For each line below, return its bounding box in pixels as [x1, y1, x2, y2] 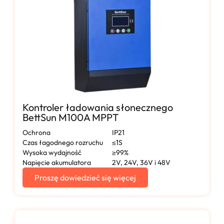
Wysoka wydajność [22, 148, 81, 157]
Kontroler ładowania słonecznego [22, 101, 173, 114]
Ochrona [22, 128, 50, 137]
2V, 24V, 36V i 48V [112, 158, 170, 167]
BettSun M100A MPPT [22, 111, 119, 124]
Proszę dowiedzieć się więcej [34, 172, 136, 183]
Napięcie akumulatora [22, 158, 91, 167]
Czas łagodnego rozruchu [22, 138, 103, 147]
